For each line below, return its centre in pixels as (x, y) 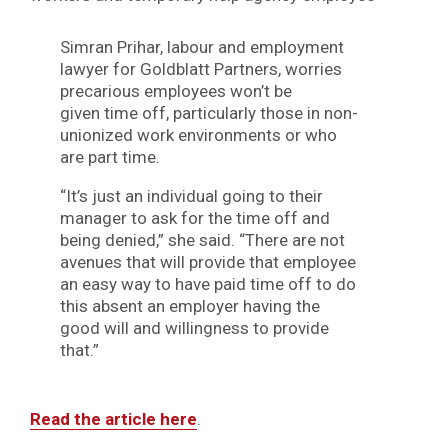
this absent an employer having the (190, 305)
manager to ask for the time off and (195, 217)
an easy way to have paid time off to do (208, 283)
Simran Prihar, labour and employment (202, 46)
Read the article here (113, 418)
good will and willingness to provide (194, 327)
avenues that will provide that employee (208, 261)
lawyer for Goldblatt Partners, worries (201, 68)
